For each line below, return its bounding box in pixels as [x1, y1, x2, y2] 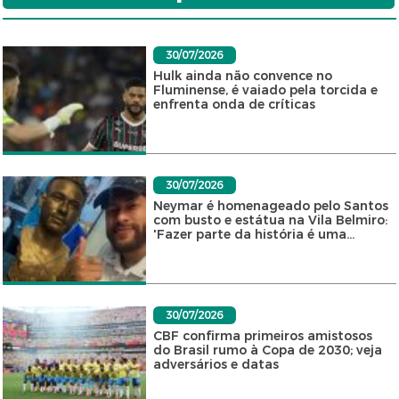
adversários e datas [152, 356, 279, 372]
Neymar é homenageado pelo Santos [152, 198, 388, 214]
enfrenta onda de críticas [152, 96, 315, 112]
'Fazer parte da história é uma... [152, 226, 354, 242]
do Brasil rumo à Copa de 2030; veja [152, 342, 382, 358]
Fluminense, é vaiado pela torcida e [152, 82, 378, 98]
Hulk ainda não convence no [152, 68, 332, 84]
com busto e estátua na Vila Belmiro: [152, 212, 387, 228]
